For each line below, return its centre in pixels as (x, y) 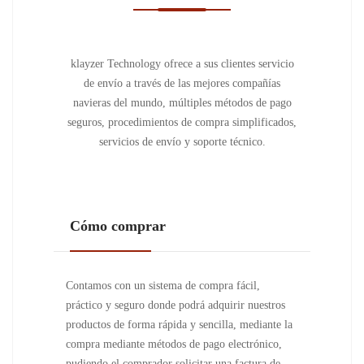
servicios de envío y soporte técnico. (182, 142)
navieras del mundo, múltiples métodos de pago (182, 103)
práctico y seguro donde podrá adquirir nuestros (175, 305)
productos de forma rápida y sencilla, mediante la (179, 325)
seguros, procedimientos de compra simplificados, (182, 122)
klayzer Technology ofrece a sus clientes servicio (182, 64)
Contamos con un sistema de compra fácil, (163, 286)
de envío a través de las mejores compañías (182, 83)
